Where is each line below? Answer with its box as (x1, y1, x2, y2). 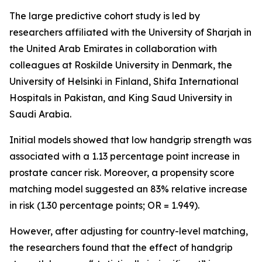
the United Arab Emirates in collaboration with (9, 43, 217, 55)
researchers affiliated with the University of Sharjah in (9, 26, 251, 39)
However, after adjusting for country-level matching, (9, 225, 248, 237)
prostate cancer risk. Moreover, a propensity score (9, 167, 235, 179)
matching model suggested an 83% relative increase (9, 183, 247, 195)
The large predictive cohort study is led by (9, 10, 200, 22)
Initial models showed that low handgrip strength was (9, 134, 251, 146)
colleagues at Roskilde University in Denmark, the (9, 59, 232, 71)
